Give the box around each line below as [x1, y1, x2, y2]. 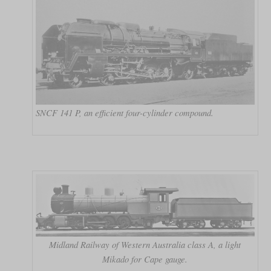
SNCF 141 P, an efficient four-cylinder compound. [35, 106, 214, 119]
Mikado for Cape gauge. [102, 252, 188, 265]
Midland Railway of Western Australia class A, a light [49, 238, 241, 250]
